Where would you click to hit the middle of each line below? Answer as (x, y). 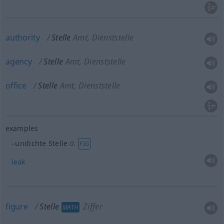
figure (16, 206)
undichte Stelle (41, 143)
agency (18, 61)
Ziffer (91, 206)
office (16, 85)
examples (22, 128)
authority (22, 37)
